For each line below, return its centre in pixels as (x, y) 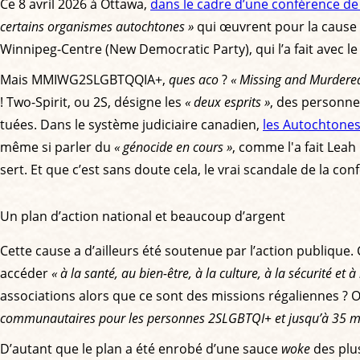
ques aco (194, 79)
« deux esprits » (227, 102)
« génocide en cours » (173, 147)
